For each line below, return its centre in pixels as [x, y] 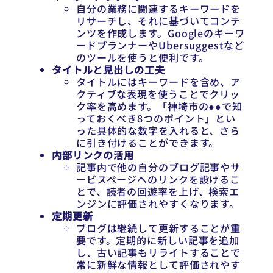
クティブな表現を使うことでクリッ [158, 94]
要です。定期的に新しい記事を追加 [158, 240]
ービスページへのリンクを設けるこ [158, 179]
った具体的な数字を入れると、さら [158, 131]
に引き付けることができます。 [147, 143]
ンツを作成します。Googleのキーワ [160, 33]
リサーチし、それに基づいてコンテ [158, 21]
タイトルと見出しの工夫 [108, 70]
